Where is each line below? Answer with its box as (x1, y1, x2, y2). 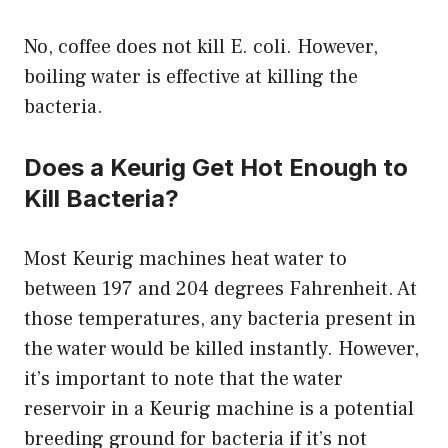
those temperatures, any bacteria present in (24, 305, 416, 332)
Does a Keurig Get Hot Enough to (24, 152, 408, 182)
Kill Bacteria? (24, 183, 179, 213)
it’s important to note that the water (24, 365, 343, 392)
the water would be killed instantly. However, (24, 335, 419, 362)
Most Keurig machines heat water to (24, 245, 347, 272)
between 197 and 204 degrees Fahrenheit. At (24, 275, 417, 302)
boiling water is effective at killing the (24, 63, 358, 90)
